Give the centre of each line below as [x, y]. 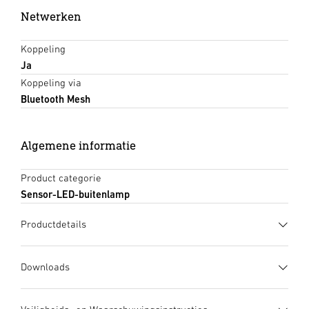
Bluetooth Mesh [56, 99]
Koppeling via [51, 83]
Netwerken [51, 17]
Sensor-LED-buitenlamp [75, 195]
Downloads [45, 267]
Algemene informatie [78, 146]
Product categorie [61, 178]
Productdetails [53, 224]
